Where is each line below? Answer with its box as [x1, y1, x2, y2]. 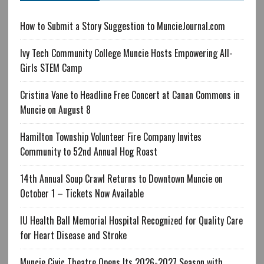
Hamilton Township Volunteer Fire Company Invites [19, 129, 202, 144]
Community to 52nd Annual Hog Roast [19, 144, 157, 159]
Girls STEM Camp [19, 60, 82, 75]
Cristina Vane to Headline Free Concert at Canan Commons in [19, 87, 240, 102]
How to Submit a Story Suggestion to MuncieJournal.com [19, 18, 225, 33]
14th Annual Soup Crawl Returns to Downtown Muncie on [19, 171, 223, 186]
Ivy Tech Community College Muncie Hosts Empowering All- [19, 45, 233, 60]
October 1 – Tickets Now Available [19, 186, 144, 200]
